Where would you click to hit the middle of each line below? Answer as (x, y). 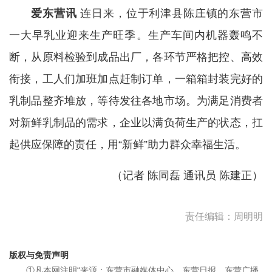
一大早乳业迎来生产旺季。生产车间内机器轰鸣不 (136, 35)
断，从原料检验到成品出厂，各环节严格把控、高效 (136, 57)
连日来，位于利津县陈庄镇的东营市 (170, 13)
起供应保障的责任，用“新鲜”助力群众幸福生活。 (131, 144)
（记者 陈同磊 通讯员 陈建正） (187, 175)
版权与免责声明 (39, 255)
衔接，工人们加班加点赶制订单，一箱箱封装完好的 (136, 79)
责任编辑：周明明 (224, 216)
